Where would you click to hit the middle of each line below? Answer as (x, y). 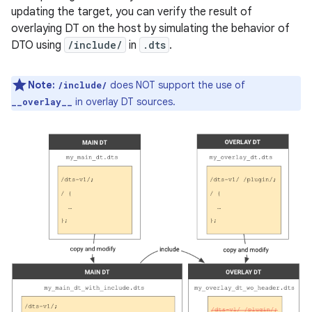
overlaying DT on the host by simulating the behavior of (150, 29)
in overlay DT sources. (124, 102)
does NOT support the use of (176, 85)
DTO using (38, 45)
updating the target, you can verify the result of (132, 12)
